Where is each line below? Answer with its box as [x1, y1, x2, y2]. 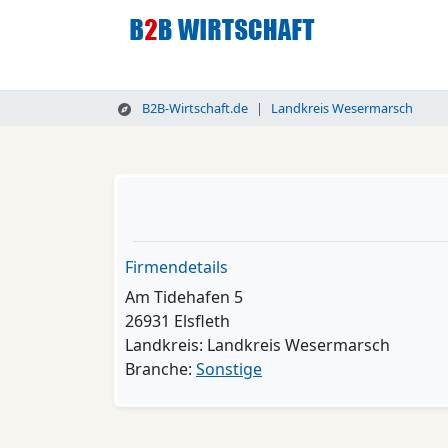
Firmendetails [125, 256, 228, 278]
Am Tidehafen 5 [125, 286, 243, 308]
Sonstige [196, 358, 262, 380]
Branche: [125, 358, 196, 380]
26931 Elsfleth [125, 310, 230, 332]
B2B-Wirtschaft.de [138, 99, 248, 117]
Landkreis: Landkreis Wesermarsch [125, 334, 390, 356]
